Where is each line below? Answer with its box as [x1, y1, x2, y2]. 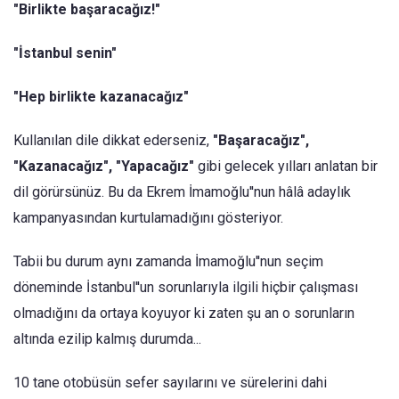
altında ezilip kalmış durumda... [13, 330, 201, 347]
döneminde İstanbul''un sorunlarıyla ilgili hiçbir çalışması [13, 279, 358, 296]
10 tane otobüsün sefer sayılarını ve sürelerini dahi [13, 374, 327, 391]
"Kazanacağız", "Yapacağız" [13, 158, 194, 175]
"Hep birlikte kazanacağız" [13, 88, 189, 105]
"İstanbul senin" [13, 45, 117, 61]
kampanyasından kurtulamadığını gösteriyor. [13, 209, 283, 226]
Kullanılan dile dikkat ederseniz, [13, 132, 213, 149]
